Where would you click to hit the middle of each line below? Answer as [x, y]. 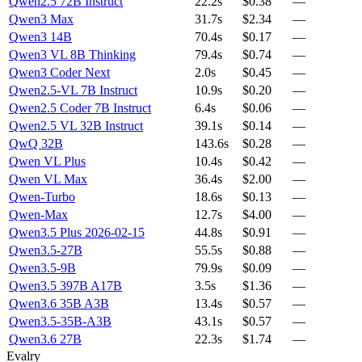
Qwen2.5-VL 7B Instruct [73, 90]
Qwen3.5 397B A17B [65, 285]
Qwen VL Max [48, 179]
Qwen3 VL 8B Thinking [72, 54]
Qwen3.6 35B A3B [59, 303]
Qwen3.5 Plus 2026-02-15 [77, 232]
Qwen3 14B [40, 36]
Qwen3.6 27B [45, 339]
